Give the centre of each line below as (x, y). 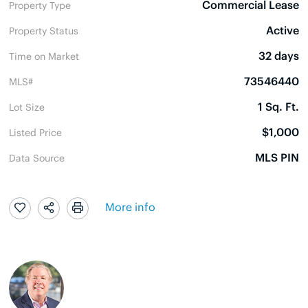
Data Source (37, 157)
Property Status (44, 30)
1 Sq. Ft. (278, 106)
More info (130, 207)
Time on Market (44, 55)
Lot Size (27, 106)
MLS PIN (277, 157)
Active (283, 30)
